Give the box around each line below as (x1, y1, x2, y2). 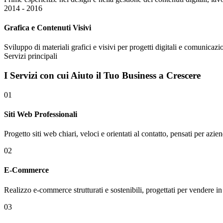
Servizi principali (4, 52, 57, 61)
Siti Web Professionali (4, 110, 77, 118)
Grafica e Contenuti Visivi (4, 23, 91, 32)
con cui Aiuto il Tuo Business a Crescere (37, 70, 201, 81)
